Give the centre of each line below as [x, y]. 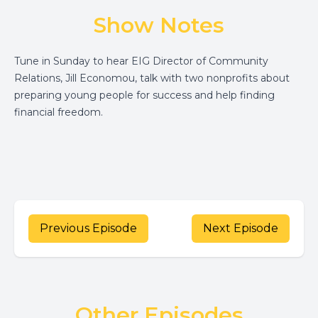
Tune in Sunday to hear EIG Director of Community [141, 61]
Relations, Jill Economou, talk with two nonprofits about [152, 78]
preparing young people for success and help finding [144, 95]
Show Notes [159, 25]
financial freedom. [60, 112]
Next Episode [241, 228]
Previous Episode [88, 228]
